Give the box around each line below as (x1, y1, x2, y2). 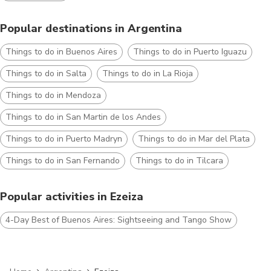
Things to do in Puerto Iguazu (133, 45, 247, 57)
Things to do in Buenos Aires (5, 45, 117, 57)
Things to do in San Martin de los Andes (5, 111, 161, 123)
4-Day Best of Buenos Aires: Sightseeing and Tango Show (5, 214, 232, 226)
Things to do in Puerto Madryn (5, 132, 122, 145)
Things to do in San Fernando (5, 154, 120, 166)
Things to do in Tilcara (135, 154, 223, 166)
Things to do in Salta (5, 67, 87, 79)
